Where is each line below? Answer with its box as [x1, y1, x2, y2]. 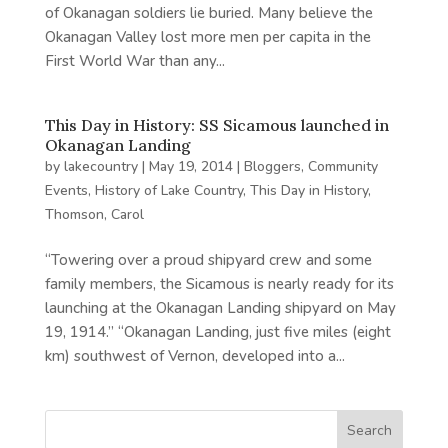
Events [44, 181, 88, 200]
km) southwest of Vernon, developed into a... [44, 346, 345, 366]
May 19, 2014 [148, 157, 233, 176]
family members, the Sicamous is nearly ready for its [44, 274, 394, 294]
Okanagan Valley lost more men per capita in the [44, 27, 371, 47]
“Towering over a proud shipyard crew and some [44, 250, 372, 270]
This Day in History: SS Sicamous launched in [44, 115, 389, 135]
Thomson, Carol [44, 205, 144, 224]
